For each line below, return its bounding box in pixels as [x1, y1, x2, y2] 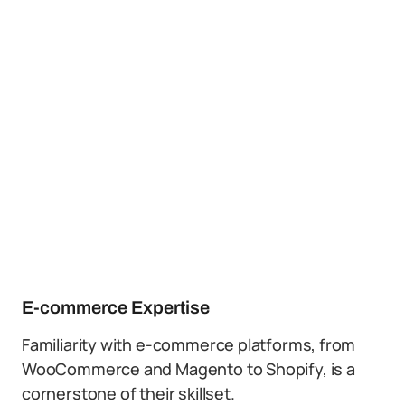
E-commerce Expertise [22, 297, 210, 317]
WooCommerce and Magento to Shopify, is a [22, 358, 355, 380]
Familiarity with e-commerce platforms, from [22, 334, 356, 355]
